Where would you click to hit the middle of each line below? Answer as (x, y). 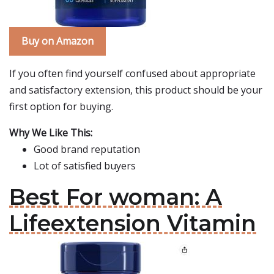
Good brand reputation (87, 149)
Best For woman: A (116, 197)
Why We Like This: (51, 133)
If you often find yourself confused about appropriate (132, 73)
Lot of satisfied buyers (85, 166)
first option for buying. (61, 106)
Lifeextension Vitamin (133, 223)
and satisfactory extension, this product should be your (136, 90)
